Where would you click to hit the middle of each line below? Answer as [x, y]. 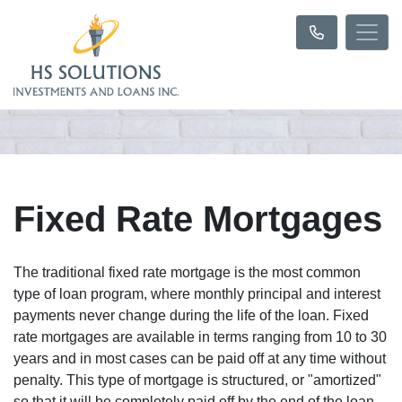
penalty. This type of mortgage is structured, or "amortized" [197, 380]
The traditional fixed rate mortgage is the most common [187, 272]
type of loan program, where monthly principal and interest [197, 294]
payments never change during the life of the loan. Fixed [191, 315]
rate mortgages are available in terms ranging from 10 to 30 [200, 337]
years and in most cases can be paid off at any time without [200, 358]
